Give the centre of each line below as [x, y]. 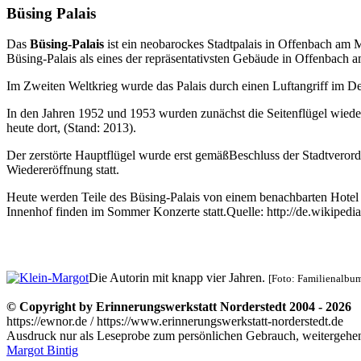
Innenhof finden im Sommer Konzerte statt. [116, 212]
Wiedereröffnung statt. [63, 170]
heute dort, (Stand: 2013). [71, 128]
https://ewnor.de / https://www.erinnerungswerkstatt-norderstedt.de [175, 322]
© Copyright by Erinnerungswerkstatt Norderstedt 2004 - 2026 [179, 307]
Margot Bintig [42, 351]
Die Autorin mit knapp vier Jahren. [178, 278]
